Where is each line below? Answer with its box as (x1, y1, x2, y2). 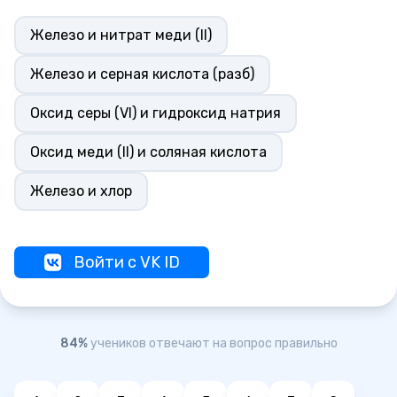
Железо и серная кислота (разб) (30, 66, 254, 82)
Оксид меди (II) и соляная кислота (30, 144, 267, 160)
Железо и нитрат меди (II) (30, 27, 212, 43)
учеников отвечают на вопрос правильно (90, 336, 338, 351)
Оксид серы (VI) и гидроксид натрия (30, 105, 281, 121)
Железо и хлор (30, 183, 132, 199)
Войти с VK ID (74, 253, 180, 272)
